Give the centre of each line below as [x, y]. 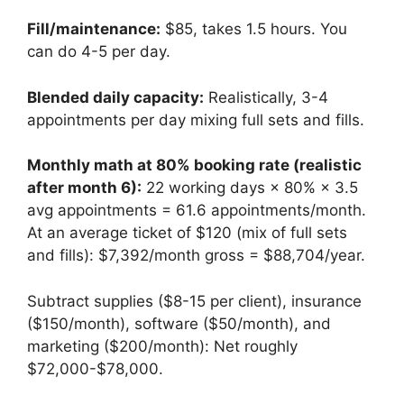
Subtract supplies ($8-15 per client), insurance [194, 301]
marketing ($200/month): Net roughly [162, 346]
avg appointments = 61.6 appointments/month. [197, 211]
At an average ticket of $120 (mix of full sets [187, 233]
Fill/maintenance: [94, 29]
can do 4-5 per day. [99, 52]
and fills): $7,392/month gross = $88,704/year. [196, 256]
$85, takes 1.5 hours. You [254, 29]
